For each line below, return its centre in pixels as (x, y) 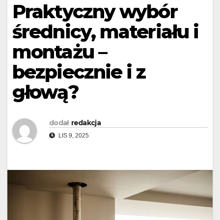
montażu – (59, 52)
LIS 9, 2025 (73, 135)
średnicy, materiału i (106, 32)
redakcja (86, 123)
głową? (45, 92)
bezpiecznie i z (79, 72)
